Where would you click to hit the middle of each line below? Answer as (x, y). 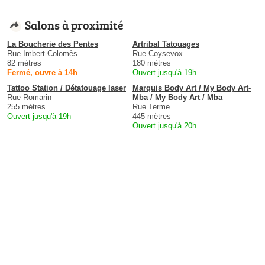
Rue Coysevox (158, 54)
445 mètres (152, 117)
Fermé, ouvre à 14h (42, 73)
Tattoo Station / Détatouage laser (67, 88)
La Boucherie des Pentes (53, 44)
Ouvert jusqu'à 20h (164, 126)
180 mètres (152, 63)
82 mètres (24, 63)
